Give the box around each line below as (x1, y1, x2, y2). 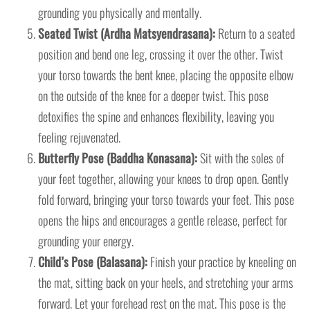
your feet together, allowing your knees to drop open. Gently (38, 169, 289, 188)
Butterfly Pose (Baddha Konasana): (38, 148, 197, 167)
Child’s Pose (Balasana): (38, 252, 147, 271)
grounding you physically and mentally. (38, 3, 201, 21)
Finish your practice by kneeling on (147, 252, 296, 271)
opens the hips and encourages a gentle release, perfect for (38, 210, 287, 229)
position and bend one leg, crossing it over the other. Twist (38, 44, 283, 63)
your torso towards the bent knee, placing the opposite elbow (38, 65, 293, 84)
